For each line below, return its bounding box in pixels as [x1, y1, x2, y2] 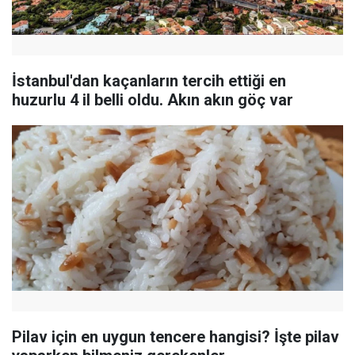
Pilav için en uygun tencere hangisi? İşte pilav [12, 327, 339, 346]
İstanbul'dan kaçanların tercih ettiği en [12, 71, 286, 90]
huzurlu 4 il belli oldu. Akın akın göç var [12, 90, 293, 109]
